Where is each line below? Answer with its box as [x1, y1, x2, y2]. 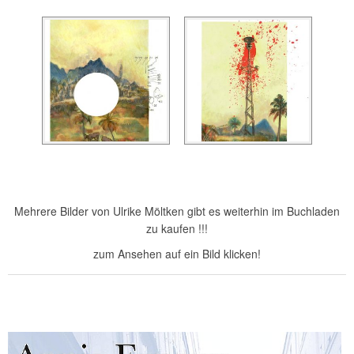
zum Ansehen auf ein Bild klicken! [93, 246, 261, 262]
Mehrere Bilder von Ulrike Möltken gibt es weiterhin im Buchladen [14, 203, 340, 220]
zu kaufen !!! [146, 220, 208, 237]
